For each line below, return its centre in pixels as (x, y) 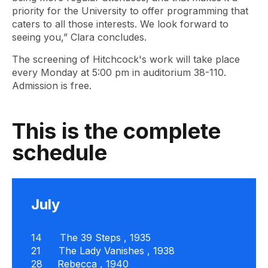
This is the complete (116, 131)
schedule (62, 153)
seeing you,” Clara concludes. (79, 37)
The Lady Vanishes (101, 251)
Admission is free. (52, 86)
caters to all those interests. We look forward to (120, 24)
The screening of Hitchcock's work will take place (126, 59)
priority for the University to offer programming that (130, 11)
